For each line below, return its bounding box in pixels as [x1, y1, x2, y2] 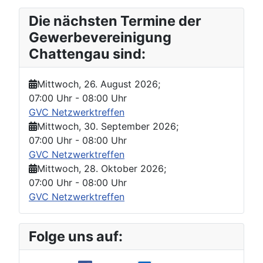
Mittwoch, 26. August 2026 [37, 78, 158, 90]
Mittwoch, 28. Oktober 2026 [37, 163, 164, 175]
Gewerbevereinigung [29, 29, 171, 46]
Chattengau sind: [29, 45, 146, 63]
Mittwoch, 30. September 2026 [37, 120, 176, 133]
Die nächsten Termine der [29, 12, 201, 30]
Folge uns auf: [29, 228, 123, 245]
